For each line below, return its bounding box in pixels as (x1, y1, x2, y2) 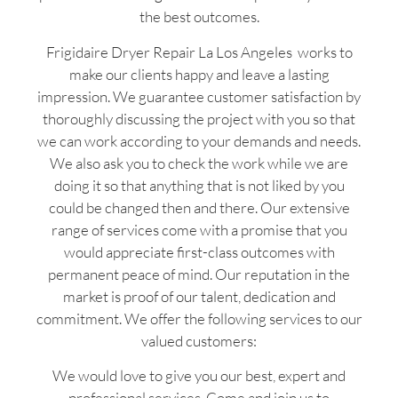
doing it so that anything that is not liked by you (53, 175, 345, 195)
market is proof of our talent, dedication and (62, 286, 336, 306)
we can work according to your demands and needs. (37, 131, 361, 150)
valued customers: (141, 330, 257, 350)
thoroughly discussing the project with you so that (43, 108, 355, 128)
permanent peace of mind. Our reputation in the (48, 264, 350, 283)
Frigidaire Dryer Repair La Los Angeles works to (45, 42, 353, 61)
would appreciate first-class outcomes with (63, 242, 335, 261)
